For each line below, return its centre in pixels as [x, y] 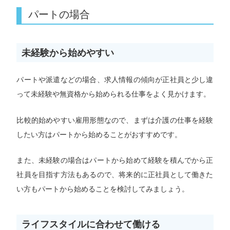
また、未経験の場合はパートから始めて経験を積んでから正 [115, 160]
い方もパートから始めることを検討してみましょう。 [103, 189]
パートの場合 [59, 15]
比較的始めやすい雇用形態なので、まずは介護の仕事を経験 [115, 120]
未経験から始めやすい [68, 53]
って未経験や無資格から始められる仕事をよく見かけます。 [114, 94]
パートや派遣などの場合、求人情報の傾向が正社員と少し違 [115, 80]
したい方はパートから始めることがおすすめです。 [99, 134]
